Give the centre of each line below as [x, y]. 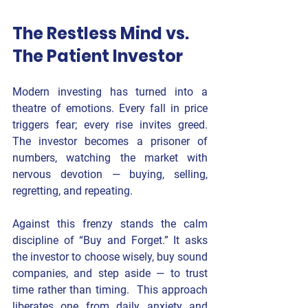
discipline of [46, 241]
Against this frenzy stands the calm [110, 224]
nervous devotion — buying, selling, [110, 175]
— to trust [179, 274]
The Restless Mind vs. [102, 34]
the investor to [48, 257]
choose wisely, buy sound [146, 257]
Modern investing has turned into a [110, 92]
